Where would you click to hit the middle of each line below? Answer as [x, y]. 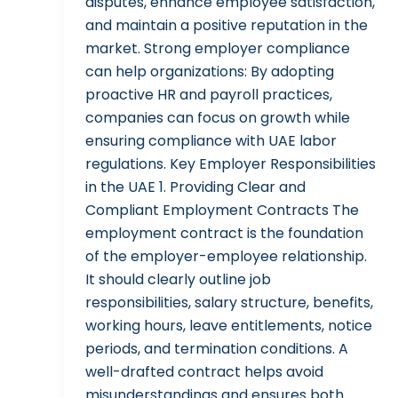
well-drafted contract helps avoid [204, 372]
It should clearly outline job [178, 280]
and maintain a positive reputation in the [227, 26]
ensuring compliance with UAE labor [211, 141]
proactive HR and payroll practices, [209, 95]
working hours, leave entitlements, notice [229, 326]
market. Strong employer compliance [218, 49]
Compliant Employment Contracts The [222, 211]
